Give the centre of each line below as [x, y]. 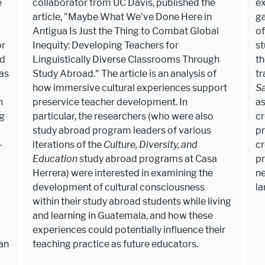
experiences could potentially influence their [129, 230]
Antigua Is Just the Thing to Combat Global [126, 31]
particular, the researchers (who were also [123, 116]
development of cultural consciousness [119, 187]
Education [55, 159]
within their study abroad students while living [132, 201]
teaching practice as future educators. [116, 244]
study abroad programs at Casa [148, 159]
